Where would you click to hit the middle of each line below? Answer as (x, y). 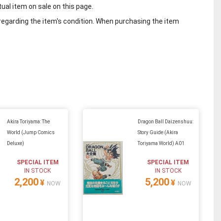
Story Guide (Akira (158, 132)
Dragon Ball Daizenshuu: (165, 121)
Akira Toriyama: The (28, 121)
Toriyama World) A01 (161, 143)
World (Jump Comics (31, 132)
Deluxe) (15, 143)
